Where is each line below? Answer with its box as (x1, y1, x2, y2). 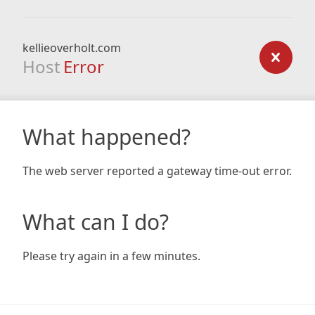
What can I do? (22, 207, 169, 236)
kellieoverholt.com (22, 40, 121, 56)
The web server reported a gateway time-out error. (22, 163, 292, 179)
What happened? (22, 122, 191, 151)
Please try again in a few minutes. (22, 248, 200, 264)
